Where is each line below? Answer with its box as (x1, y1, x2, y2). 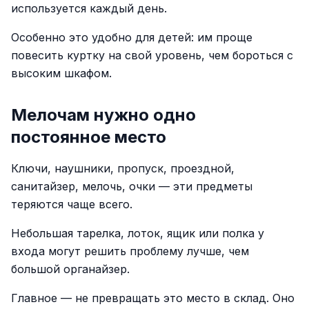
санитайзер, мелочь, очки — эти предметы (11, 179, 252, 193)
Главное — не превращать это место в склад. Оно (11, 291, 295, 305)
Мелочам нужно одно (11, 105, 196, 125)
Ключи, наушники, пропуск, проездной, (11, 161, 235, 175)
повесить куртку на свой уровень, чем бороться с (11, 48, 293, 62)
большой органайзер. (11, 262, 130, 276)
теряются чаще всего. (11, 197, 132, 211)
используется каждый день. (11, 1, 167, 15)
